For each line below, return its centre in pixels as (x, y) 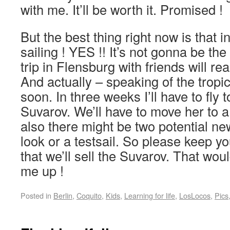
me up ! (42, 170)
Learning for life (150, 195)
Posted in (36, 195)
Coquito (89, 195)
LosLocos (195, 195)
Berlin (63, 195)
